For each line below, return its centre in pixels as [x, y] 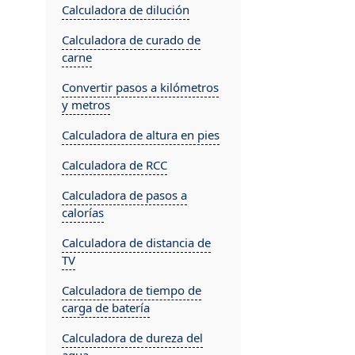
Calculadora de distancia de [136, 242]
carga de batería [106, 307]
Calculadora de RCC [115, 165]
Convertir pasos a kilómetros [140, 87]
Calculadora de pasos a [124, 195]
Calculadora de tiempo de [132, 290]
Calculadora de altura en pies [141, 135]
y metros [86, 105]
